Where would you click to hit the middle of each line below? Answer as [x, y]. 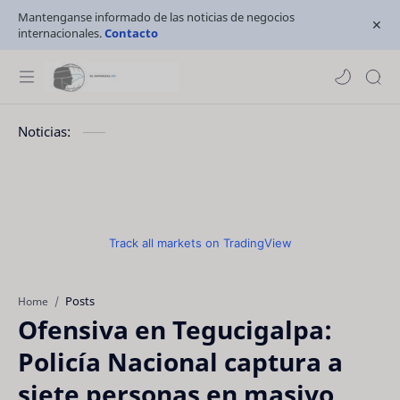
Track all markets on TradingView [200, 243]
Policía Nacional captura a [180, 362]
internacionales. [61, 33]
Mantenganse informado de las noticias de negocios [156, 17]
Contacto [131, 33]
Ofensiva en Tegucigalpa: [175, 329]
